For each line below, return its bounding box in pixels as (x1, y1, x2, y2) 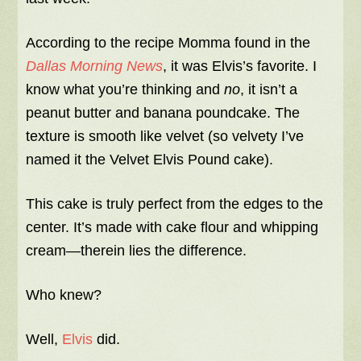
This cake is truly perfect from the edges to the (26, 196, 324, 212)
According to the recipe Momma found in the (26, 35, 311, 51)
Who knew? (26, 287, 102, 303)
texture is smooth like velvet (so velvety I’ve (26, 128, 305, 144)
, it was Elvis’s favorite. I (163, 58, 317, 74)
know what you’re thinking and (26, 81, 225, 98)
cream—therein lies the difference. (26, 243, 247, 259)
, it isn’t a (240, 81, 298, 98)
